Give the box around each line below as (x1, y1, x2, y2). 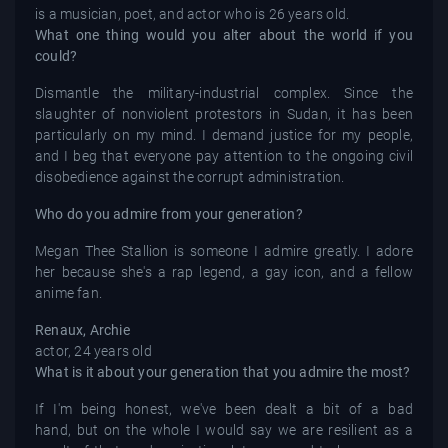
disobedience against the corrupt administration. (35, 168, 345, 185)
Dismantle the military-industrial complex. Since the (35, 84, 413, 101)
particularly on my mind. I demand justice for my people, (35, 126, 413, 143)
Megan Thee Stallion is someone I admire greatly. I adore (35, 242, 413, 259)
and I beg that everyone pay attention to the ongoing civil (35, 147, 413, 164)
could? (35, 47, 78, 64)
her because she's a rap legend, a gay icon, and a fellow (35, 263, 413, 280)
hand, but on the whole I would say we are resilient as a (35, 421, 413, 438)
